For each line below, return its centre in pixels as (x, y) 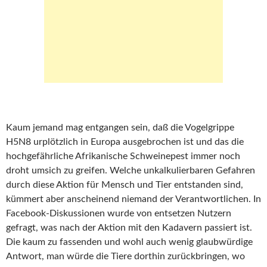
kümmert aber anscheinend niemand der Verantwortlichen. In (133, 199)
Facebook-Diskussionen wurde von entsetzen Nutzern (119, 213)
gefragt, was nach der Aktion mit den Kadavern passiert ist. (129, 228)
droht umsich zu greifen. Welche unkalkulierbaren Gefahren (131, 170)
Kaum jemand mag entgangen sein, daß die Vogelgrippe (120, 128)
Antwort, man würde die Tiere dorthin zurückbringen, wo (125, 256)
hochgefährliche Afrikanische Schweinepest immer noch (123, 156)
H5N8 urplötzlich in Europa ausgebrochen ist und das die (125, 142)
